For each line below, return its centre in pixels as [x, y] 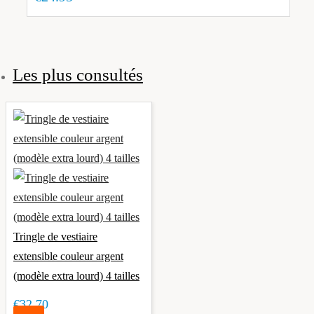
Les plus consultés [78, 74]
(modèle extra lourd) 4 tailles [76, 275]
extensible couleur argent [68, 256]
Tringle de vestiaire [55, 236]
